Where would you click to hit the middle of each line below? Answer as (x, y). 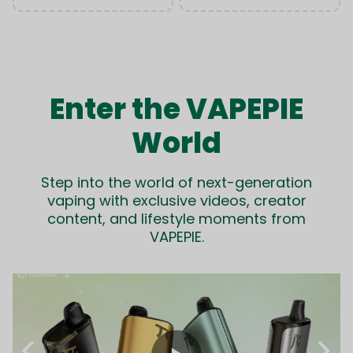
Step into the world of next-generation (176, 182)
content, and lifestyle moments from (176, 218)
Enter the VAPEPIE (176, 109)
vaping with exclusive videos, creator (176, 200)
